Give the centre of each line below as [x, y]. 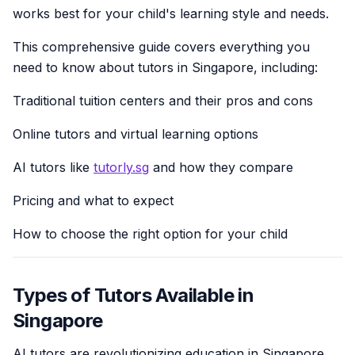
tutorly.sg [121, 168]
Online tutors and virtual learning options [136, 134]
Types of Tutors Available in [134, 296]
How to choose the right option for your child [150, 234]
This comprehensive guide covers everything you [161, 47]
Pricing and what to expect [93, 201]
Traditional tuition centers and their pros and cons [163, 101]
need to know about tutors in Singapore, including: [165, 68]
